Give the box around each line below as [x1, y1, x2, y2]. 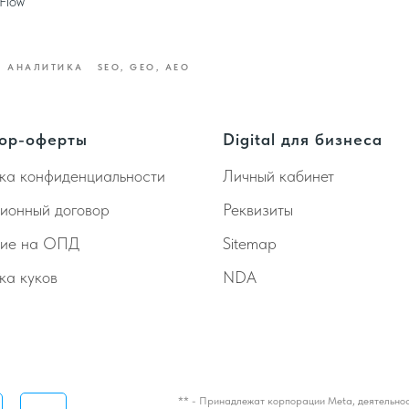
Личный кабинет [223, 166, 334, 186]
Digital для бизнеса [223, 130, 383, 150]
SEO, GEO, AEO [97, 60, 190, 72]
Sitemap [223, 234, 277, 254]
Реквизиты [223, 200, 293, 220]
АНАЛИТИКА [7, 60, 84, 72]
